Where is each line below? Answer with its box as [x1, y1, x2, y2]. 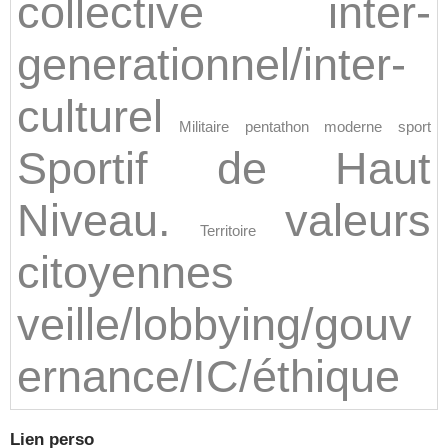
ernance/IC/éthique [17, 351, 400, 402]
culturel [17, 91, 163, 142]
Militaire [178, 118, 229, 135]
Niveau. [17, 195, 171, 246]
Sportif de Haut [17, 143, 431, 194]
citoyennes [17, 247, 234, 298]
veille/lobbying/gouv [17, 299, 412, 350]
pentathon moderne [244, 118, 383, 135]
